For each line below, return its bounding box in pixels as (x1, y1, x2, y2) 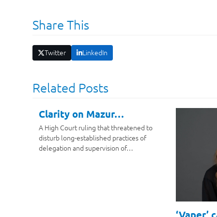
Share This (32, 17, 90, 32)
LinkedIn (82, 47, 108, 58)
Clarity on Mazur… (38, 107, 124, 120)
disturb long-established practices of (38, 132, 146, 142)
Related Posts (32, 79, 109, 95)
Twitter (44, 47, 66, 58)
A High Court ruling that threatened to (38, 122, 153, 132)
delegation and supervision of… (38, 142, 133, 153)
